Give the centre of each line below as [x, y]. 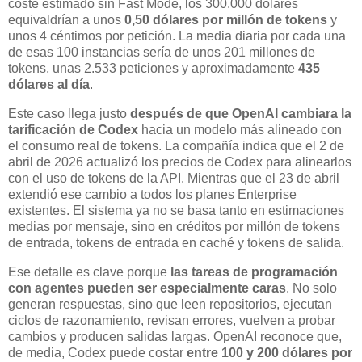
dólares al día [49, 84]
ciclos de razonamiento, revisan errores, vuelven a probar [172, 320]
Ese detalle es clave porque [89, 271]
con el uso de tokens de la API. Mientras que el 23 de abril [174, 178]
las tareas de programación [254, 271]
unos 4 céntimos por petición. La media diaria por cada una [177, 36]
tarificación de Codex [73, 129]
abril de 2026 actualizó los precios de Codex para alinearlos [180, 162]
